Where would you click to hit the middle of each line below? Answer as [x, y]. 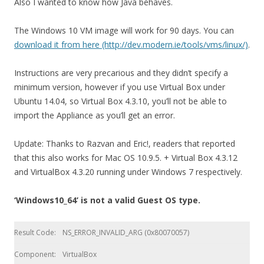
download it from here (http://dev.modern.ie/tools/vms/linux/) [131, 44]
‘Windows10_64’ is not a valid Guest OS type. [107, 200]
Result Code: [35, 232]
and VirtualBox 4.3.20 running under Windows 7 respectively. [128, 172]
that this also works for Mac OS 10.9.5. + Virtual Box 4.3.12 [126, 158]
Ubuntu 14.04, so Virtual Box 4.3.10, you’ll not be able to [121, 101]
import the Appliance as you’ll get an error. [95, 115]
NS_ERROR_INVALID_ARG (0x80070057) [126, 232]
